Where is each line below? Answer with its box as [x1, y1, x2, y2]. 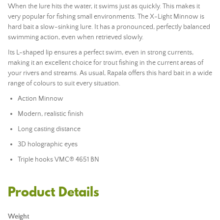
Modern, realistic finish [18, 110, 83, 118]
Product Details [8, 183, 99, 201]
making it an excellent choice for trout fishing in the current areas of [8, 59, 203, 67]
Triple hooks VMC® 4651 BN [18, 156, 99, 164]
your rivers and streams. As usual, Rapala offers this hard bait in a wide [8, 69, 212, 77]
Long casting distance [18, 125, 81, 133]
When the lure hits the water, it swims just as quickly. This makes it [8, 2, 200, 10]
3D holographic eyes [18, 140, 78, 148]
